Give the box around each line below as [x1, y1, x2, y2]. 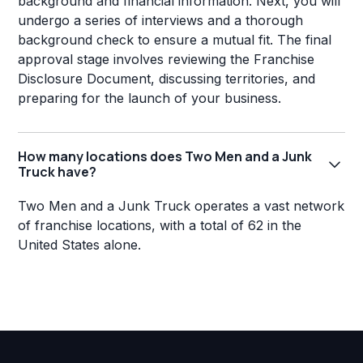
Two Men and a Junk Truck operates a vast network [18, 198, 345, 215]
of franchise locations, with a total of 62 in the [18, 217, 302, 234]
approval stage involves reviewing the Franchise [18, 51, 315, 68]
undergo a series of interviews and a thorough [18, 12, 304, 29]
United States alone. [18, 237, 142, 254]
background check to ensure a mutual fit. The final [18, 32, 332, 49]
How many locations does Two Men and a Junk [18, 147, 313, 166]
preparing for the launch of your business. [18, 90, 282, 107]
